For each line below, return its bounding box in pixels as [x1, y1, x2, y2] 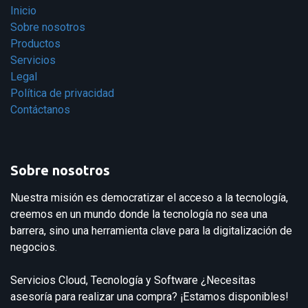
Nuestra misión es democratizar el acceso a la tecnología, [10, 191, 288, 205]
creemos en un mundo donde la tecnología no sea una [10, 208, 267, 221]
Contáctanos [10, 103, 70, 117]
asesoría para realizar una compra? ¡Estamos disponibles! [10, 290, 289, 304]
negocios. [10, 241, 60, 254]
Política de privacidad [10, 87, 114, 100]
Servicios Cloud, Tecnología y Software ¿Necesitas [10, 274, 256, 287]
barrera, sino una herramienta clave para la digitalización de [10, 224, 292, 238]
